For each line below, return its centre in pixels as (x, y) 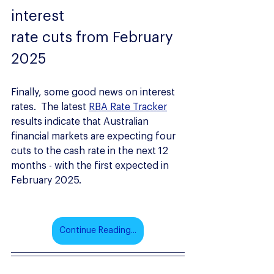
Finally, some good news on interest (94, 93)
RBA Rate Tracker (128, 107)
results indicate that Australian (81, 122)
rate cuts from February (94, 38)
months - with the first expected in (91, 166)
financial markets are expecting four (94, 137)
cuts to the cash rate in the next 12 (91, 151)
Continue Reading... (98, 231)
